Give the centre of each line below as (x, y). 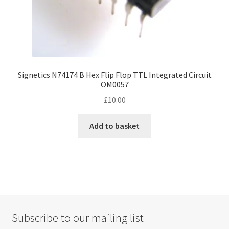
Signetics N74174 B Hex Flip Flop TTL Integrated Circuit (114, 74)
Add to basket (114, 126)
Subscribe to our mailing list (77, 218)
